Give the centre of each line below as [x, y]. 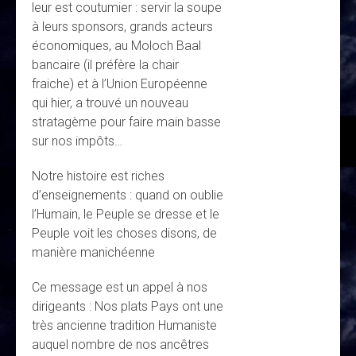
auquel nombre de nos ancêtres [120, 345]
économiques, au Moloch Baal [116, 46]
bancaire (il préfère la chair [105, 65]
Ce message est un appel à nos [120, 288]
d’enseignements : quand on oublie [128, 195]
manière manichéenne [93, 253]
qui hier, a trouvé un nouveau [110, 103]
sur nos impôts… [77, 141]
